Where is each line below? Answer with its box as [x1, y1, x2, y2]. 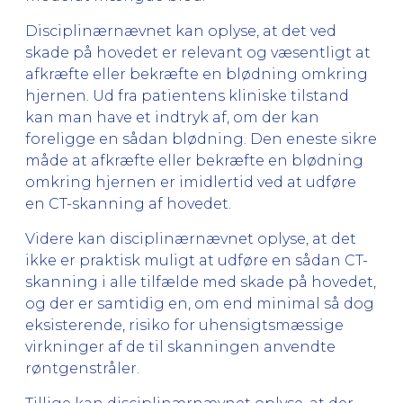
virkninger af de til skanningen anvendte [25, 337, 336, 355]
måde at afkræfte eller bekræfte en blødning [25, 151, 363, 169]
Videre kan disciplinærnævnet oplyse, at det [25, 229, 356, 247]
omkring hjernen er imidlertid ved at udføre [25, 173, 356, 191]
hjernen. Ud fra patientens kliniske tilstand [25, 86, 349, 104]
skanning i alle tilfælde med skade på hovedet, [25, 273, 376, 291]
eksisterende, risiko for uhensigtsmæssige [25, 316, 344, 334]
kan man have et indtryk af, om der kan [25, 108, 319, 126]
